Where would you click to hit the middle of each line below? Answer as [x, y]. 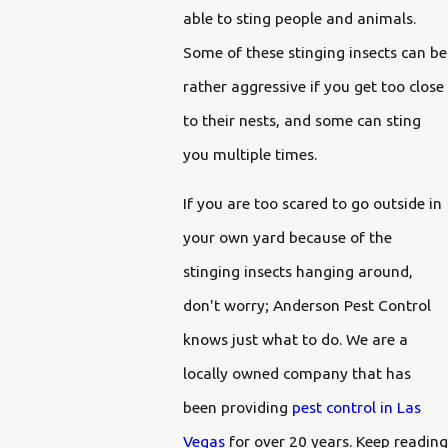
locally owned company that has [296, 373]
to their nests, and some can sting [301, 119]
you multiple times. [251, 153]
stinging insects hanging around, [297, 271]
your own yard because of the [287, 237]
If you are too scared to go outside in [312, 203]
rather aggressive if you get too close [313, 85]
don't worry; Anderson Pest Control [306, 305]
